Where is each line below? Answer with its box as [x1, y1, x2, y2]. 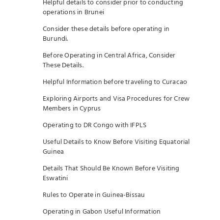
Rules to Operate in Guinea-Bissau [43, 190, 145, 201]
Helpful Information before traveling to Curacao [43, 77, 188, 88]
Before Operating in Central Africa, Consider [43, 50, 176, 61]
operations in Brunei [43, 7, 104, 18]
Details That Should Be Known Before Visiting [43, 163, 180, 174]
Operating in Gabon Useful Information [43, 206, 161, 218]
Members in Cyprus [43, 103, 101, 114]
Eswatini [43, 173, 68, 184]
